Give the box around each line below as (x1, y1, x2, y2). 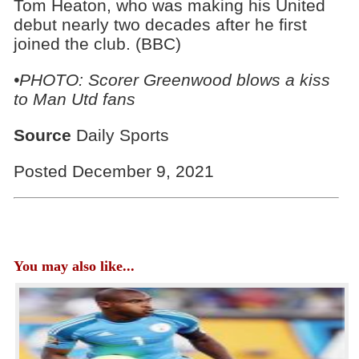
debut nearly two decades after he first (13, 15, 307, 34)
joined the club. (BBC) (13, 34, 181, 54)
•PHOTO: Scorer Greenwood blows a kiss (13, 70, 330, 89)
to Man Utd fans (13, 89, 135, 108)
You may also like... (13, 257, 135, 274)
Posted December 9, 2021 (13, 161, 214, 180)
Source (13, 125, 71, 144)
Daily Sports (71, 125, 169, 144)
